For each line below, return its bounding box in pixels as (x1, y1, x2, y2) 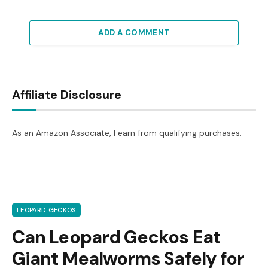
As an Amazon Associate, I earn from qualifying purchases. (12, 127, 242, 139)
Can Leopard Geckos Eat (12, 226, 220, 249)
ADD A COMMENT (98, 28, 170, 38)
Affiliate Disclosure (12, 87, 121, 103)
